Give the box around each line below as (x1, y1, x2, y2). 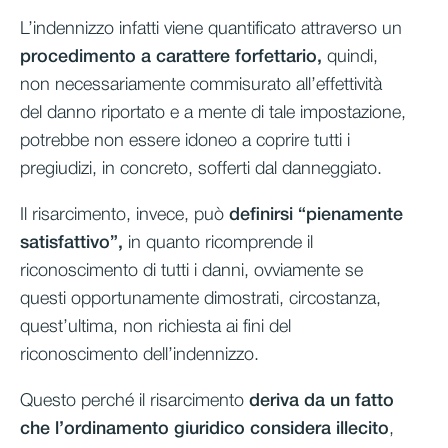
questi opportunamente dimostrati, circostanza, (20, 290, 381, 307)
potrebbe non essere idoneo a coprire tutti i (20, 132, 350, 149)
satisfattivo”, (20, 234, 123, 251)
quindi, (322, 48, 378, 65)
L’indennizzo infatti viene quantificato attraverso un (20, 20, 402, 37)
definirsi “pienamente (229, 206, 403, 223)
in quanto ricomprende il (123, 234, 313, 251)
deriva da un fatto (249, 392, 394, 409)
